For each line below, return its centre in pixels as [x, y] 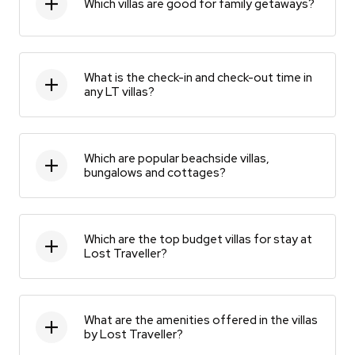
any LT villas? [119, 92]
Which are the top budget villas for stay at [198, 239]
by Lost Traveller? [134, 334]
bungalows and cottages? [155, 172]
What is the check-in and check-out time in [198, 77]
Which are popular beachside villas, [177, 158]
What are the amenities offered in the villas [201, 320]
